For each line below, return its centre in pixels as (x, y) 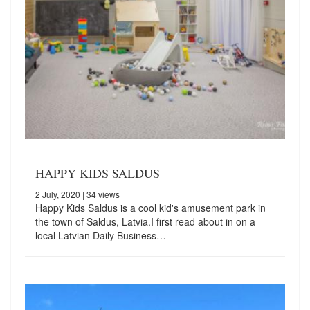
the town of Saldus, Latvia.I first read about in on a (145, 221)
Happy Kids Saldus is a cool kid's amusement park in (151, 207)
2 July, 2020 (58, 194)
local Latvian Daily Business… (101, 235)
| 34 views (100, 194)
